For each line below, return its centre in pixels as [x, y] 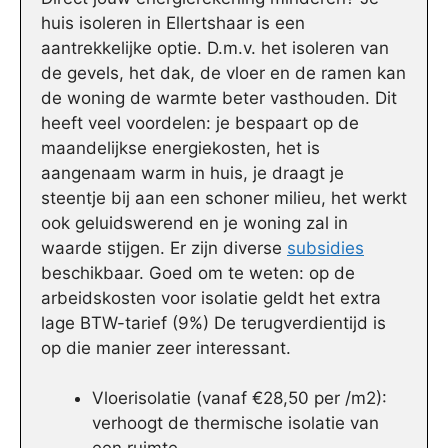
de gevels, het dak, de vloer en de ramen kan [223, 72]
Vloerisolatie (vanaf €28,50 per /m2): [239, 398]
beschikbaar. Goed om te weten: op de [198, 272]
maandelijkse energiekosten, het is [180, 147]
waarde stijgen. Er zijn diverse [164, 247]
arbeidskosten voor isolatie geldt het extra [211, 297]
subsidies [325, 247]
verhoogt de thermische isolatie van [235, 423]
